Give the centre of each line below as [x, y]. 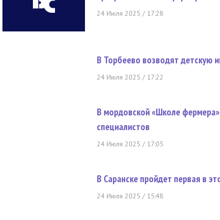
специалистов [123, 127]
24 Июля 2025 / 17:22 [130, 77]
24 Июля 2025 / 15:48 [130, 196]
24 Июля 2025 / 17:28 [130, 13]
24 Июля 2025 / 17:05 [130, 144]
